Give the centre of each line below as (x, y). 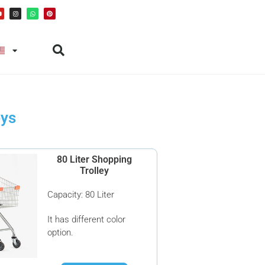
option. (61, 232)
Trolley (94, 171)
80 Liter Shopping (94, 159)
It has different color (87, 219)
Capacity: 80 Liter (81, 195)
